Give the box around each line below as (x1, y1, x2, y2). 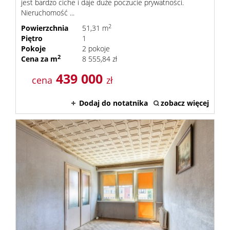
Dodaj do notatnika (79, 98, 148, 108)
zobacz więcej (161, 98, 209, 108)
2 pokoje (82, 44, 110, 53)
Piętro (21, 33, 43, 43)
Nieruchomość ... (21, 8, 74, 17)
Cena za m (21, 54, 57, 64)
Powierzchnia (21, 23, 68, 33)
